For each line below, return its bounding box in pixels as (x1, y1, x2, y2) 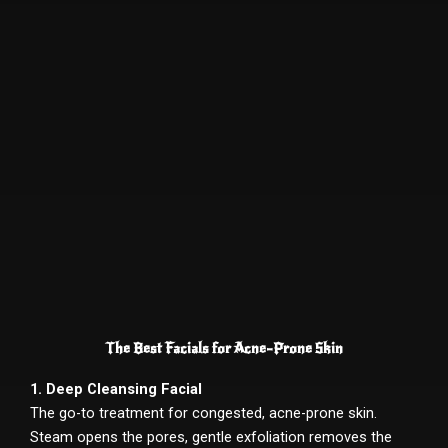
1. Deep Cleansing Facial (30, 379, 202, 398)
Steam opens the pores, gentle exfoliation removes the (30, 427, 392, 446)
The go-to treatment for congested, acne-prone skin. (30, 403, 377, 422)
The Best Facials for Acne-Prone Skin (105, 338, 343, 357)
